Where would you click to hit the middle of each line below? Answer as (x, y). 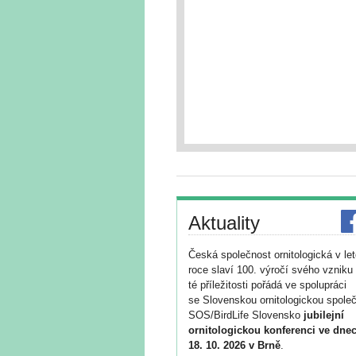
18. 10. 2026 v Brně (234, 345)
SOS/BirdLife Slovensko (246, 315)
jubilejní (324, 315)
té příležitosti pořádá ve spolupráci (267, 285)
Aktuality (224, 223)
